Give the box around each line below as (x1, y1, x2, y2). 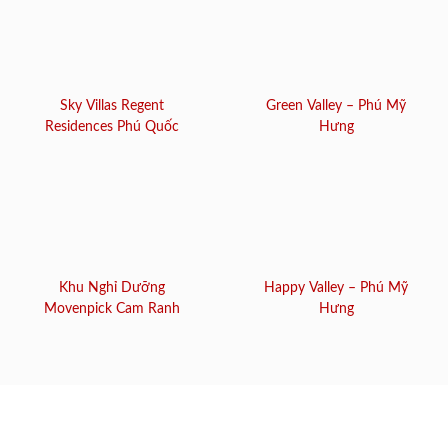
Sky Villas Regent (60, 98, 164, 113)
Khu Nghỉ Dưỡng (59, 280, 165, 295)
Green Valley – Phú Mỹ (266, 98, 406, 113)
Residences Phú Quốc (45, 119, 179, 134)
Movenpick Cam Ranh (44, 301, 180, 316)
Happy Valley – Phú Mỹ (264, 280, 408, 295)
